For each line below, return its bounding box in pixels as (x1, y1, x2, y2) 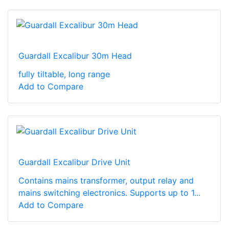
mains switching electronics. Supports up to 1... (18, 188, 200, 198)
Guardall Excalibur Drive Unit (18, 157, 130, 168)
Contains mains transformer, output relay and (18, 175, 194, 186)
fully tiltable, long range (18, 69, 110, 80)
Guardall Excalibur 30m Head (18, 51, 132, 61)
